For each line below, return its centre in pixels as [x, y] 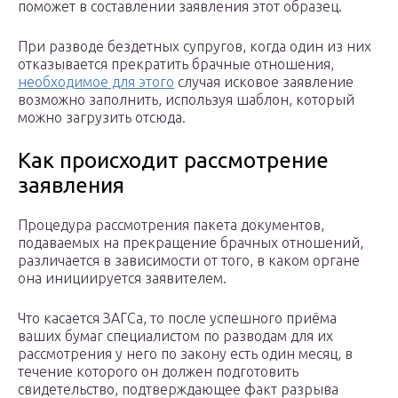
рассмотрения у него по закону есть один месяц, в [185, 354]
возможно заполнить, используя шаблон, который [186, 100]
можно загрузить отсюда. [102, 118]
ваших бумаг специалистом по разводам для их [175, 336]
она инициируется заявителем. [122, 279]
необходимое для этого [96, 82]
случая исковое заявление [264, 82]
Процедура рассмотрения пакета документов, [171, 225]
